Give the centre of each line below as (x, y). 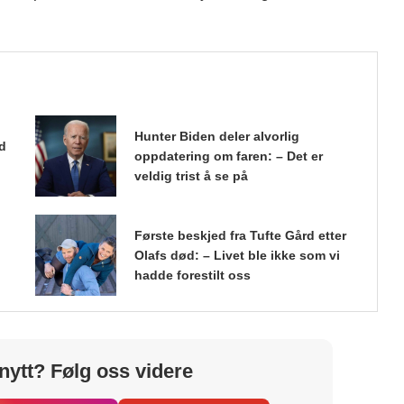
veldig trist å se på (191, 175)
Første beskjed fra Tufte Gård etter (240, 235)
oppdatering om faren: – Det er (228, 156)
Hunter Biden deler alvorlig (216, 136)
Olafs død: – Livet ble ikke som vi (237, 255)
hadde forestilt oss (192, 275)
